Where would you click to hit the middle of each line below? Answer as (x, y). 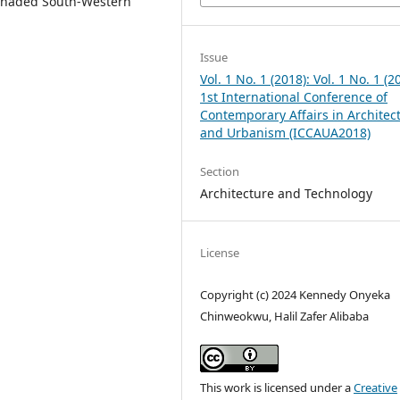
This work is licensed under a (277, 387)
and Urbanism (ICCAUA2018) (286, 133)
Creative (376, 387)
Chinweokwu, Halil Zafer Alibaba (285, 316)
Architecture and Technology (287, 193)
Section (220, 171)
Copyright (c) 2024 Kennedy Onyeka (296, 294)
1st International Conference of (294, 97)
